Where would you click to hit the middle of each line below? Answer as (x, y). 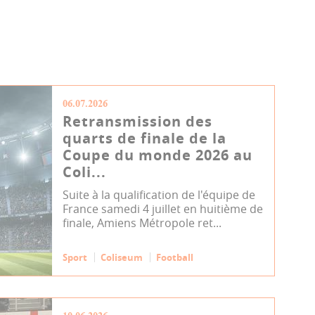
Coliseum (122, 257)
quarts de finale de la (145, 138)
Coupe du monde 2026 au (158, 155)
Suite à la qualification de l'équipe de (159, 195)
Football (175, 257)
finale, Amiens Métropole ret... (142, 223)
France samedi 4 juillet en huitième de (163, 209)
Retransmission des (138, 121)
